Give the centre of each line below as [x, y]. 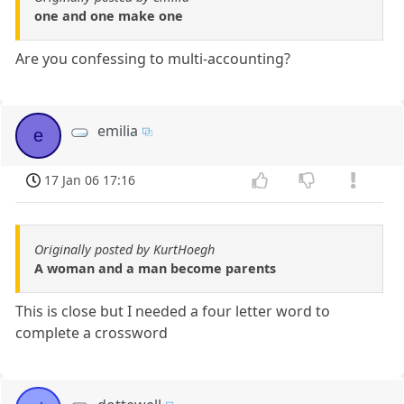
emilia [118, 131]
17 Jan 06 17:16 [90, 180]
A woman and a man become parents [155, 268]
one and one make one [109, 16]
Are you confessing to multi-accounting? [153, 59]
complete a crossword [92, 332]
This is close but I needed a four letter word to [173, 311]
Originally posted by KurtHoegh [124, 249]
